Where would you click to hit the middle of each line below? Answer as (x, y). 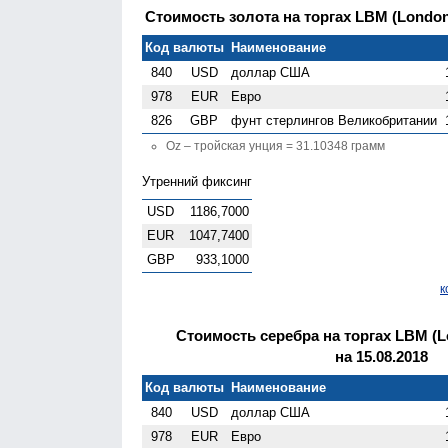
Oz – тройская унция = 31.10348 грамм (275, 145)
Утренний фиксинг (197, 181)
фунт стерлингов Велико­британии (334, 120)
